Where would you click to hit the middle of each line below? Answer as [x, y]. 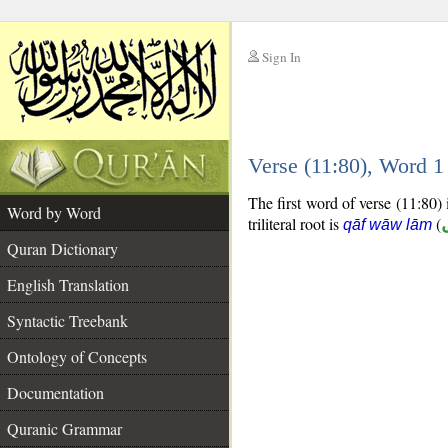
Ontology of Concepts [77, 356]
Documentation [55, 392]
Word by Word [54, 212]
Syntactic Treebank [67, 320]
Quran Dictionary [62, 248]
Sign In [281, 57]
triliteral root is [295, 223]
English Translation [68, 284]
